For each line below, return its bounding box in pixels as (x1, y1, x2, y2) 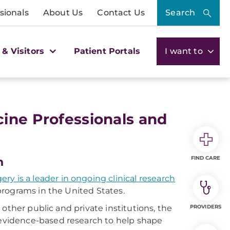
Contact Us (97, 8, 145, 17)
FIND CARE (190, 155, 221, 161)
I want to (165, 46, 205, 56)
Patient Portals (73, 46, 141, 56)
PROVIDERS (190, 203, 221, 210)
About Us (43, 8, 83, 17)
